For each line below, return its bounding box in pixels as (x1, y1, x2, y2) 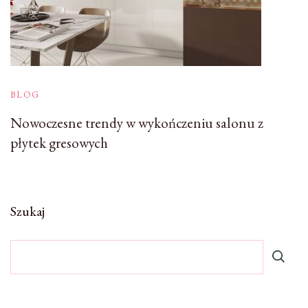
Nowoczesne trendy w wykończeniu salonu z (10, 113, 263, 133)
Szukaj (10, 202, 45, 221)
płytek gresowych (10, 133, 108, 153)
